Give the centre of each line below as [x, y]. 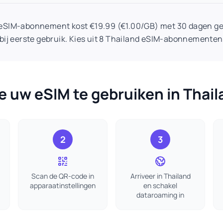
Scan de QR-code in [63, 176]
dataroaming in [160, 195]
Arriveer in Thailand [160, 176]
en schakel [160, 185]
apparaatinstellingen [63, 185]
